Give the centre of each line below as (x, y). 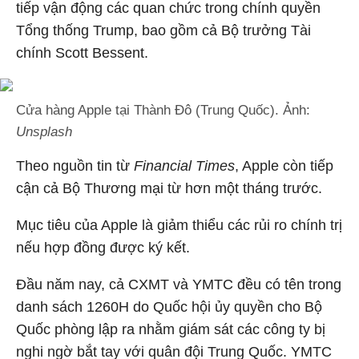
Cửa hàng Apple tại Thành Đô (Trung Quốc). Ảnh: (163, 110)
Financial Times (184, 166)
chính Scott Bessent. (82, 53)
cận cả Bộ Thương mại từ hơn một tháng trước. (169, 188)
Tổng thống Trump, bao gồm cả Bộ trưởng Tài (163, 30)
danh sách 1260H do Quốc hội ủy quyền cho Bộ (169, 307)
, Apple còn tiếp (284, 166)
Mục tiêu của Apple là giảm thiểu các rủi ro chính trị (179, 225)
